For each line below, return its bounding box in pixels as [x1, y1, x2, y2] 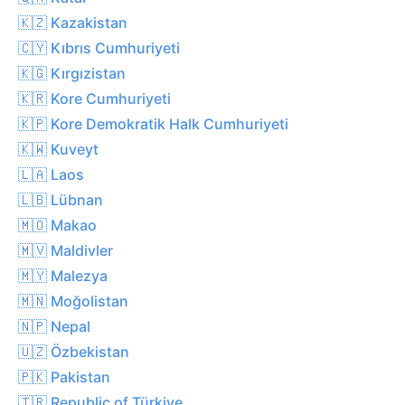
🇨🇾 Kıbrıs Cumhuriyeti [18, 38, 180, 57]
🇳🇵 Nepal [18, 316, 90, 335]
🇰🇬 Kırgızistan [18, 63, 126, 82]
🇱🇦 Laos [18, 165, 84, 184]
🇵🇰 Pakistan [18, 367, 110, 386]
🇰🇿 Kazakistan [18, 13, 127, 32]
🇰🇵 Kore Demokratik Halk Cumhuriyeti [18, 114, 288, 133]
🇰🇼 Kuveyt [18, 139, 99, 158]
